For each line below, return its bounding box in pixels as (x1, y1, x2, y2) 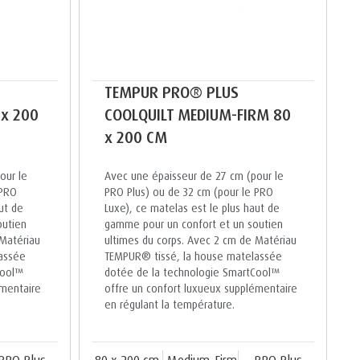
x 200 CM (104, 127, 167, 148)
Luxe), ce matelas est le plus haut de (104, 201, 280, 215)
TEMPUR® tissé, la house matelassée (104, 249, 282, 264)
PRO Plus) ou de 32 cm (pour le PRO (104, 185, 273, 199)
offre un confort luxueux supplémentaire (104, 281, 297, 296)
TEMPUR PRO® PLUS (104, 82, 239, 103)
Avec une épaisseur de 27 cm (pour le (104, 169, 284, 183)
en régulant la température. (104, 297, 235, 312)
